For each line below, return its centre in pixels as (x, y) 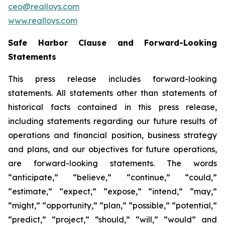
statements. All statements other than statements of (113, 93)
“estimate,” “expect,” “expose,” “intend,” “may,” (113, 191)
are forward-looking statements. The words (113, 163)
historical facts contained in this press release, (113, 107)
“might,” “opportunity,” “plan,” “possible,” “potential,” (113, 205)
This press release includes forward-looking (113, 79)
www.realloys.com (43, 21)
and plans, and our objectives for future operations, (113, 149)
